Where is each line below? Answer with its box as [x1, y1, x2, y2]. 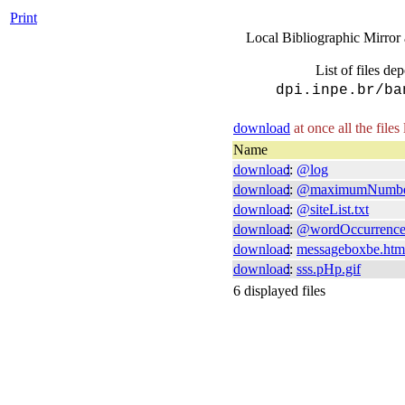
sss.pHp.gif [297, 261, 361, 277]
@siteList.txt [297, 202, 369, 217]
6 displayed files [233, 283, 325, 298]
